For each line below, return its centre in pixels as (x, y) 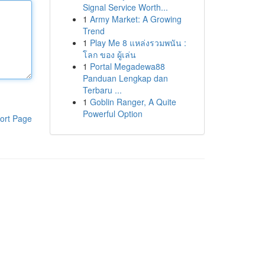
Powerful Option (112, 114)
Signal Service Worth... (125, 7)
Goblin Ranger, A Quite (133, 102)
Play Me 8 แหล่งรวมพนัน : (138, 43)
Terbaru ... (102, 90)
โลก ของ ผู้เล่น (109, 54)
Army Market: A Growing (135, 19)
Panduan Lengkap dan (125, 78)
